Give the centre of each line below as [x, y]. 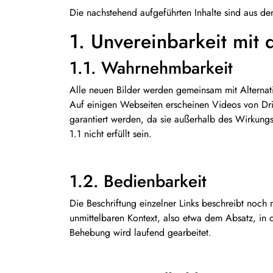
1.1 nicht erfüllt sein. [111, 134]
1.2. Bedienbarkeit [138, 181]
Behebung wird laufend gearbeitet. [140, 232]
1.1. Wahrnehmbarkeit [151, 68]
